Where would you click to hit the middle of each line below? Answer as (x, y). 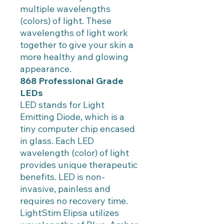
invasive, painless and (65, 189)
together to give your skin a (77, 45)
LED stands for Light (62, 105)
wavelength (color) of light (74, 153)
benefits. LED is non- (62, 177)
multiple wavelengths (65, 9)
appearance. (46, 69)
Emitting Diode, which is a (72, 117)
